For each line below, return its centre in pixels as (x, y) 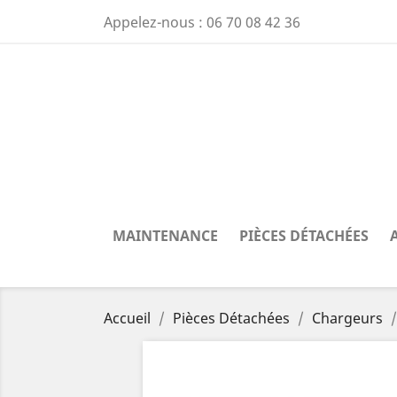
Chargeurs (347, 318)
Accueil (127, 318)
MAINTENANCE (165, 236)
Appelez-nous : (155, 22)
